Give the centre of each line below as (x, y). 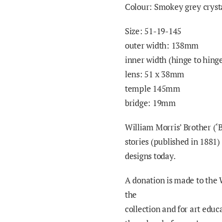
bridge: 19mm (150, 103)
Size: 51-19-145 (153, 31)
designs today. (150, 156)
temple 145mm (153, 88)
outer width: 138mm (162, 45)
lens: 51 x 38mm (155, 74)
